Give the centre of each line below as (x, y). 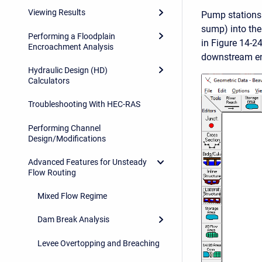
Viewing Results (57, 12)
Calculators (49, 80)
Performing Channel (64, 128)
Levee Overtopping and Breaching (99, 243)
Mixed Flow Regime (72, 196)
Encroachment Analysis (71, 46)
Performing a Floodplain (72, 36)
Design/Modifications (67, 138)
